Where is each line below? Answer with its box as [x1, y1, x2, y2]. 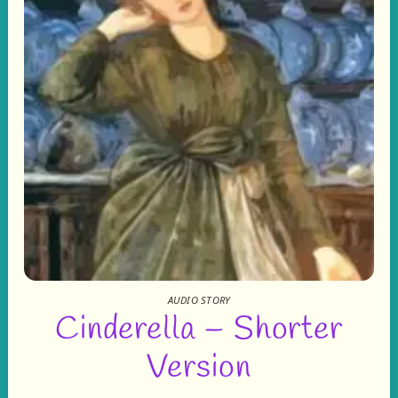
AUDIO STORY [167, 292, 231, 306]
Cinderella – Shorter [54, 308, 344, 353]
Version [147, 346, 251, 391]
